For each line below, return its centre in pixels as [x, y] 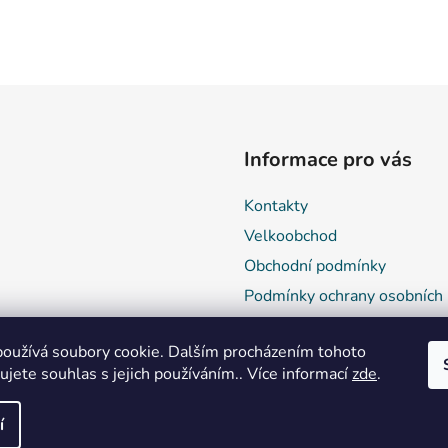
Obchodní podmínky [315, 266]
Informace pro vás [328, 160]
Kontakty [276, 206]
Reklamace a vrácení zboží [337, 326]
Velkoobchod [290, 236]
